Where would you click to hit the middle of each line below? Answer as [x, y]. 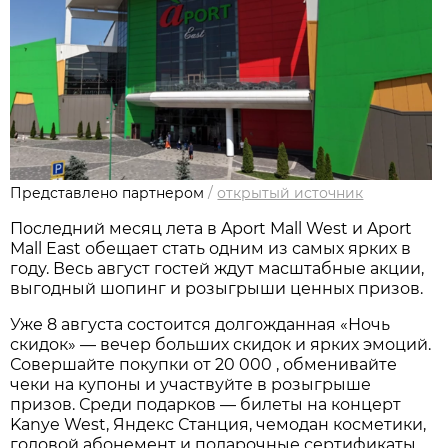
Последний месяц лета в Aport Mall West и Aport [211, 228]
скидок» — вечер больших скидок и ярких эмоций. [221, 344]
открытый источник [290, 192]
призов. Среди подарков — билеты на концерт [206, 404]
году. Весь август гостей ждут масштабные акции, [217, 268]
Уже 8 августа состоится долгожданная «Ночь [200, 324]
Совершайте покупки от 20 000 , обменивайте [204, 364]
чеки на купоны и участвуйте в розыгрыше [191, 384]
